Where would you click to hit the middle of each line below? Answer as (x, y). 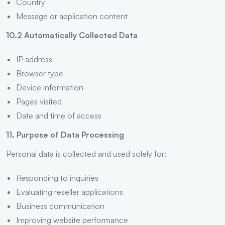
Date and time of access (59, 115)
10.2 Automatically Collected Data (72, 35)
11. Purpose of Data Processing (65, 134)
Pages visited (39, 101)
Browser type (40, 73)
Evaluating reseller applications (70, 192)
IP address (34, 59)
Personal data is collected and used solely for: (86, 153)
